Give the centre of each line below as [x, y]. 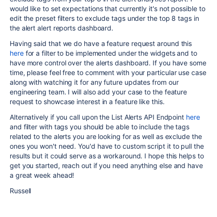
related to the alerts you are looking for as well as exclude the [106, 136]
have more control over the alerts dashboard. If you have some [108, 63]
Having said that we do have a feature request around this [101, 43]
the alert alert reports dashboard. [62, 28]
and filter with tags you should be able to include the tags [100, 127]
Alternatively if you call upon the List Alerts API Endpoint [98, 117]
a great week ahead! [42, 175]
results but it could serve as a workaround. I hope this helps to [107, 156]
